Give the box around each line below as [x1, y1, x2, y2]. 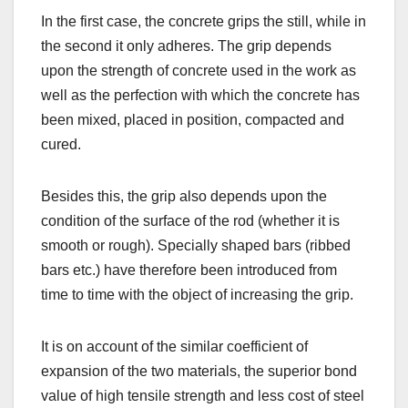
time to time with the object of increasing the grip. [41, 287, 353, 303]
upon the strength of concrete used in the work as [41, 63, 356, 79]
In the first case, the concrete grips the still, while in [41, 14, 366, 30]
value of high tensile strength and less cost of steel [41, 388, 364, 404]
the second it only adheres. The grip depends [41, 38, 331, 55]
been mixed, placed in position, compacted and [41, 112, 344, 128]
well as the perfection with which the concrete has [41, 87, 360, 104]
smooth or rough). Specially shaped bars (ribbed [41, 238, 351, 254]
